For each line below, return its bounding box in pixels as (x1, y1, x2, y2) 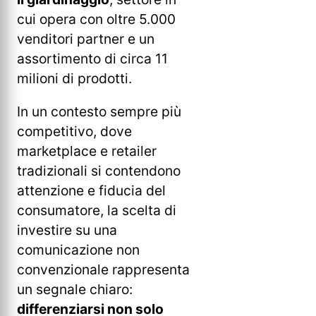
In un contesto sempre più (17, 103, 181, 121)
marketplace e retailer (17, 142, 157, 160)
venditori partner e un (17, 30, 154, 48)
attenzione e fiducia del (17, 182, 166, 200)
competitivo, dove (17, 123, 132, 140)
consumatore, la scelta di (17, 202, 176, 219)
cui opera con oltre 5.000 (17, 11, 176, 28)
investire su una (17, 221, 117, 239)
